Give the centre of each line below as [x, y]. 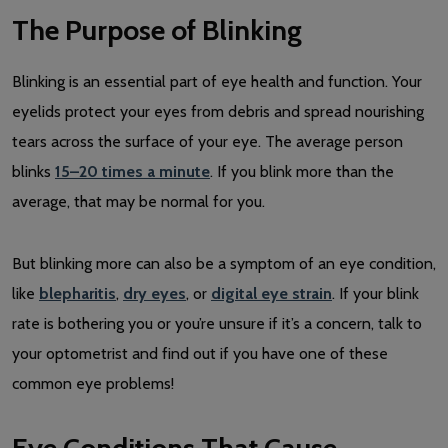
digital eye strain [271, 293]
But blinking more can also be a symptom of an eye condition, [224, 263]
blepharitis [77, 293]
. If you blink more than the [302, 171]
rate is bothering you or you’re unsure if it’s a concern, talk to [217, 323]
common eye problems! [93, 383]
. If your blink [375, 293]
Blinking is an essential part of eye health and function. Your [217, 81]
